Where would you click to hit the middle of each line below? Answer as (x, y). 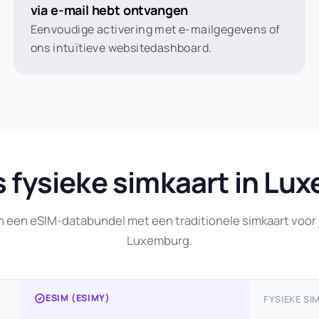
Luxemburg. (159, 240)
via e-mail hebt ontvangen (109, 10)
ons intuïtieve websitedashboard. (121, 48)
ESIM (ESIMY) (78, 298)
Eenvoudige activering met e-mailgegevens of (155, 29)
